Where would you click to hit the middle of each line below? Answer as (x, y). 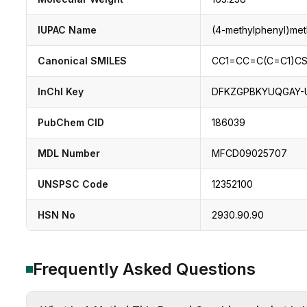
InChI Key (61, 91)
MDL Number (69, 153)
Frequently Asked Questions (144, 269)
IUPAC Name (67, 30)
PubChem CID (71, 122)
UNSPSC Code (73, 184)
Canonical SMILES (82, 61)
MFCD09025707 (249, 153)
